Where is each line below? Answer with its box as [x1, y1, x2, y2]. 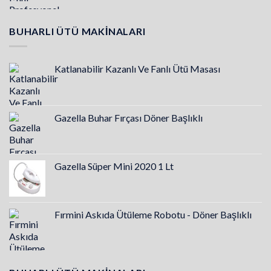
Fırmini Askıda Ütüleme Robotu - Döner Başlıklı [54, 209, 252, 220]
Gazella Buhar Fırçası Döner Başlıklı [54, 112, 203, 123]
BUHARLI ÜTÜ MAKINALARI [9, 25, 146, 38]
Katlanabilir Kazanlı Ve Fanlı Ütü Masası [54, 63, 220, 74]
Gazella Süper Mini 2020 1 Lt [54, 160, 174, 172]
